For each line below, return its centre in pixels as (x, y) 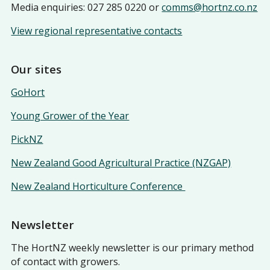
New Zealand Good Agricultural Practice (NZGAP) (121, 162)
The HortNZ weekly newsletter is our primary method (133, 247)
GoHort (28, 92)
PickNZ (27, 139)
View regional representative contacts (97, 30)
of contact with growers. (66, 261)
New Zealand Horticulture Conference (98, 186)
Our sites (36, 69)
